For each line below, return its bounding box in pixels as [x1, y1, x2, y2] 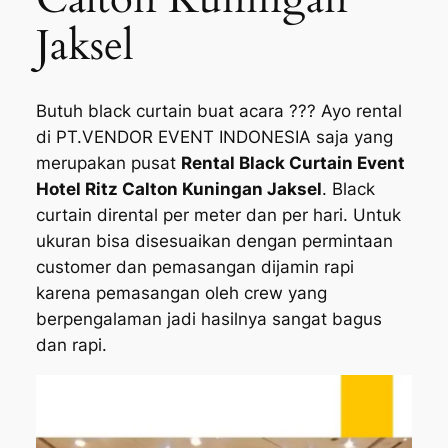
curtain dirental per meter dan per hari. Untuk [35, 205, 401, 226]
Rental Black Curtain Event [180, 153, 405, 174]
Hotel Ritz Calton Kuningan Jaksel [35, 179, 322, 200]
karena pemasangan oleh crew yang [35, 283, 327, 304]
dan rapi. [35, 335, 107, 356]
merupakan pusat [35, 153, 181, 174]
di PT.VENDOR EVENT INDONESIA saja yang [35, 127, 393, 148]
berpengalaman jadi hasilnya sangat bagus [35, 309, 382, 330]
